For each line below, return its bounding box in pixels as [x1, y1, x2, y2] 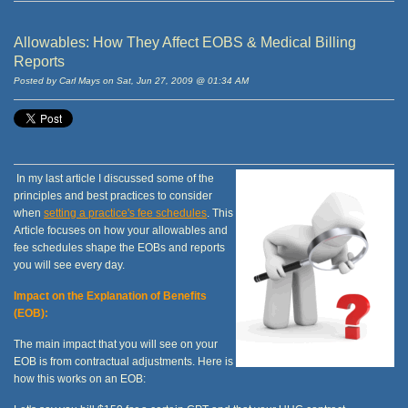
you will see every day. [14, 258, 125, 270]
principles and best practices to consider [14, 189, 212, 201]
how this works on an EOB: [14, 372, 146, 384]
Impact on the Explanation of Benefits [14, 289, 207, 301]
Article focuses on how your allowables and [14, 223, 228, 236]
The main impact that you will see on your [14, 337, 218, 350]
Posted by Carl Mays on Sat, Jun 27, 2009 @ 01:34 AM [14, 75, 249, 86]
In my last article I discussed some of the [14, 171, 214, 184]
